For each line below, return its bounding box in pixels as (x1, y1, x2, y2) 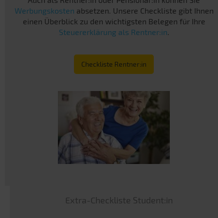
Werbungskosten (14, 6, 74, 15)
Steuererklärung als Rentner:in (58, 27, 167, 36)
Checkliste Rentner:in (81, 60, 146, 68)
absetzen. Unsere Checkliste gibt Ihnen (74, 6, 214, 15)
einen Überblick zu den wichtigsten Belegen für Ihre (22, 17, 205, 26)
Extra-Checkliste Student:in (65, 195, 173, 205)
